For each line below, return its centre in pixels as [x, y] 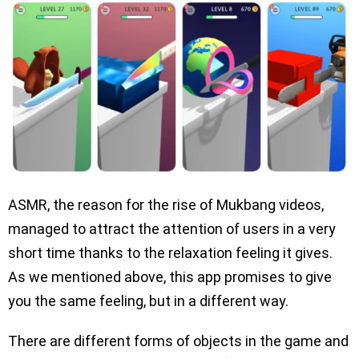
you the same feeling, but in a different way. [148, 301]
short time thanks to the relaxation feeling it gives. [170, 253]
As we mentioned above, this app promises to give [170, 277]
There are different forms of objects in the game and [178, 341]
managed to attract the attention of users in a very [172, 229]
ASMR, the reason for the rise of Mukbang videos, [166, 205]
